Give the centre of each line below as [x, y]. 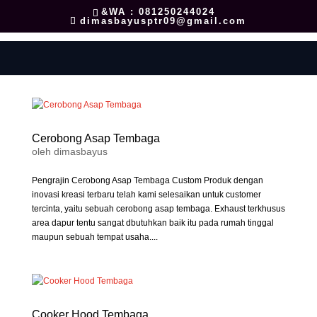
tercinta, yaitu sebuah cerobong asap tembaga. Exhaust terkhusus [158, 209]
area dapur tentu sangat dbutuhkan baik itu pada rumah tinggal [152, 223]
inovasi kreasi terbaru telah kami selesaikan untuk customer [146, 195]
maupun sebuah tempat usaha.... [94, 237]
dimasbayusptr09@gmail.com [163, 21]
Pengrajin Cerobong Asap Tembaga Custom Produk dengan [147, 180]
